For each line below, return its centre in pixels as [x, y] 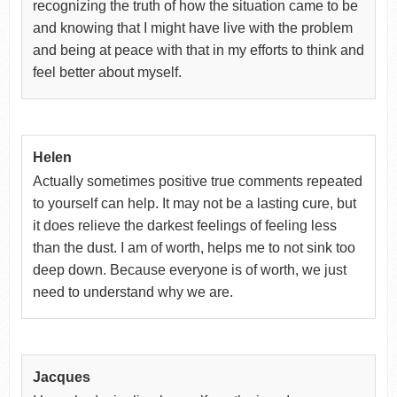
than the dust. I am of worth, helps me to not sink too [194, 247]
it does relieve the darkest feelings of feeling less [184, 225]
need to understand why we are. [132, 292]
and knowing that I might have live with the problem [192, 27]
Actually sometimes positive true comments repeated [197, 181]
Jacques [61, 377]
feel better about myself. [107, 72]
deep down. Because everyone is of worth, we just [189, 269]
